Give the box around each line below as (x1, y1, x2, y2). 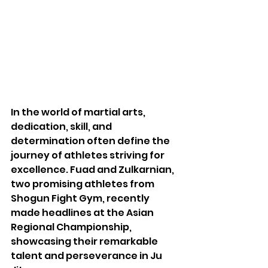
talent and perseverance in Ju (11, 248, 164, 263)
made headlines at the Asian (11, 205, 156, 220)
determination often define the (11, 133, 172, 148)
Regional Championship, (11, 220, 133, 234)
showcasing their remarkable (11, 234, 160, 248)
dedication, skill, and (11, 119, 114, 133)
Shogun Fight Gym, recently (11, 191, 151, 205)
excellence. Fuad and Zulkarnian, (11, 162, 176, 176)
